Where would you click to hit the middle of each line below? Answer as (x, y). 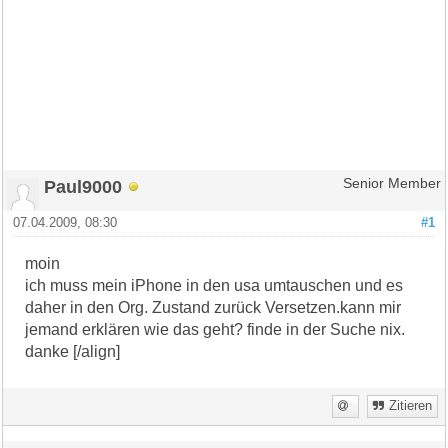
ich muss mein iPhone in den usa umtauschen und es (214, 285)
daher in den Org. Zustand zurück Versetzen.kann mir (213, 307)
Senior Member (391, 183)
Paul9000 (83, 186)
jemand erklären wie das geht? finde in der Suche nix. (215, 329)
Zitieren (410, 405)
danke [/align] (73, 351)
